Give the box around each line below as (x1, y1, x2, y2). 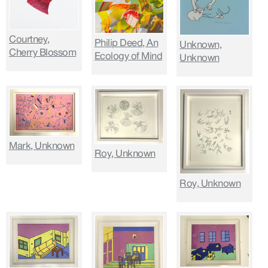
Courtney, (9, 32, 50, 48)
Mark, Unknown (9, 138, 75, 154)
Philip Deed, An (94, 35, 159, 51)
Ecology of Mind (94, 48, 163, 65)
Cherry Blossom (9, 45, 76, 61)
